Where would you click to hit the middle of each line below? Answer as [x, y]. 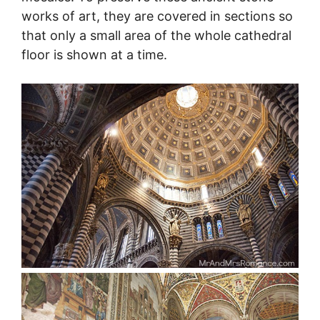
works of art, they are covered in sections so [157, 16]
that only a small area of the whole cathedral [156, 36]
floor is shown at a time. [94, 55]
